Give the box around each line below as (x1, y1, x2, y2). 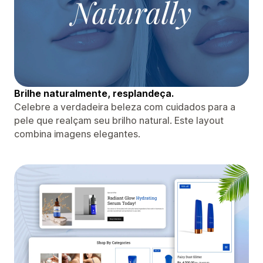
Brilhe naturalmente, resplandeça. (14, 87, 174, 99)
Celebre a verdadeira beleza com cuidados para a (14, 100, 235, 113)
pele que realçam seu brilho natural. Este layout (14, 114, 224, 126)
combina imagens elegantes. (14, 127, 140, 140)
